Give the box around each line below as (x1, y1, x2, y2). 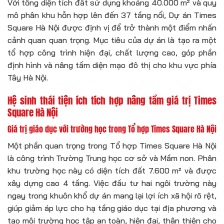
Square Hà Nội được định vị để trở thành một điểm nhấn (7, 22, 216, 32)
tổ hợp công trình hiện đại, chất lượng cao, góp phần (7, 47, 216, 57)
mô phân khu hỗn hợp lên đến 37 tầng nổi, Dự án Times (7, 9, 216, 20)
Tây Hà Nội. (7, 72, 48, 82)
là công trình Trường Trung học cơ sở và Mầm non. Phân (7, 153, 216, 163)
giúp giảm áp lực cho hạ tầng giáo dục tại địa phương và (7, 203, 216, 213)
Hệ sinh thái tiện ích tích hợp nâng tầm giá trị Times (7, 92, 216, 107)
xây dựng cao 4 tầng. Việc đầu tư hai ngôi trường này (7, 178, 216, 188)
